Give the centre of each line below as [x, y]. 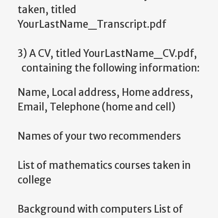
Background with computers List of [100, 209]
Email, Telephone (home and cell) [97, 107]
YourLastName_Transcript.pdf [92, 24]
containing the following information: [109, 68]
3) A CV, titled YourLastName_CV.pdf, [107, 53]
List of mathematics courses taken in [104, 165]
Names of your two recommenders [99, 136]
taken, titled [47, 9]
